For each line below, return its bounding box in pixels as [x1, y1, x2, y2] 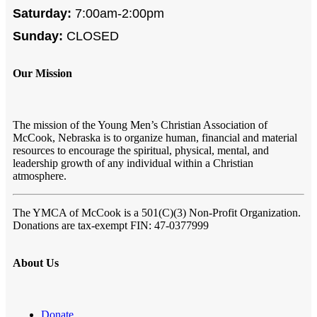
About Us [13, 256, 59, 269]
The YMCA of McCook [13, 206, 124, 219]
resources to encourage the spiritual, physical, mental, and [13, 144, 269, 156]
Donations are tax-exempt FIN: [13, 219, 154, 231]
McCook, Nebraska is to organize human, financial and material [13, 131, 297, 144]
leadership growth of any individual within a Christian [13, 156, 253, 169]
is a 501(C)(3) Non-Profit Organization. [124, 206, 301, 219]
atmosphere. [13, 169, 67, 182]
